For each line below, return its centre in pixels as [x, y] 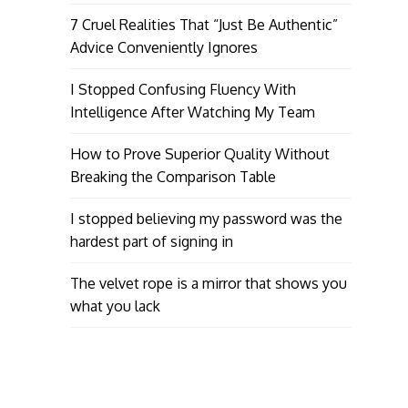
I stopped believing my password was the [206, 219]
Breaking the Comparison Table [173, 177]
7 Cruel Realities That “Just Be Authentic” [204, 25]
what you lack [115, 306]
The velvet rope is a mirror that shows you [208, 284]
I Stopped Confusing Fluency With [183, 90]
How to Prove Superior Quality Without [199, 154]
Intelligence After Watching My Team [192, 112]
